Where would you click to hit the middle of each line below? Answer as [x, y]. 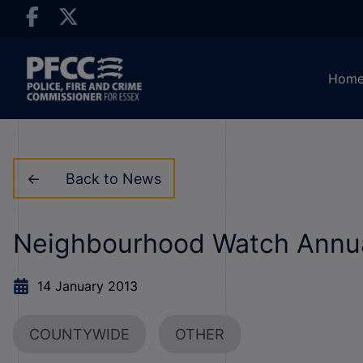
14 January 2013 [88, 286]
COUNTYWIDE [79, 334]
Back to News [113, 178]
